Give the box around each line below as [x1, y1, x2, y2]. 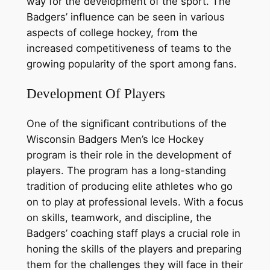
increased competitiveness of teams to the [26, 42, 231, 54]
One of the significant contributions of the [26, 118, 227, 130]
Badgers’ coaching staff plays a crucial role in [26, 227, 240, 240]
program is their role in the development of [26, 149, 231, 162]
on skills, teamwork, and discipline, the [26, 212, 212, 224]
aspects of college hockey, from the [26, 26, 198, 39]
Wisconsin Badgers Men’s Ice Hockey [26, 133, 204, 146]
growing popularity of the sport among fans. [26, 57, 237, 70]
